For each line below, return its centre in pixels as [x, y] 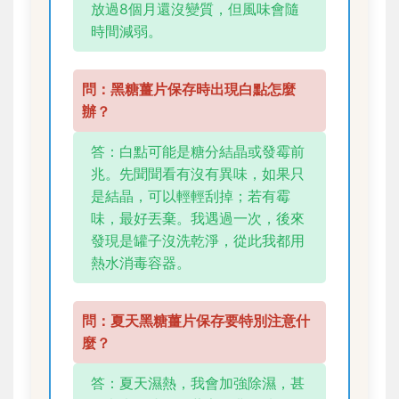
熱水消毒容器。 [141, 263]
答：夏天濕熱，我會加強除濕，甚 [198, 383]
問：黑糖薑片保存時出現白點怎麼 [189, 90]
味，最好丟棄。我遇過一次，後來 [198, 219]
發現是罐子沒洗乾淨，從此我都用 [198, 241]
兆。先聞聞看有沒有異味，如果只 [198, 174]
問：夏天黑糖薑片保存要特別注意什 [196, 321]
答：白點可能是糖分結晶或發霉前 [198, 152]
